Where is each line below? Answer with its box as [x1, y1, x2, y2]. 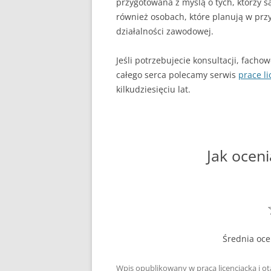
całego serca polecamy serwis [116, 69, 238, 80]
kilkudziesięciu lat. [116, 83, 191, 95]
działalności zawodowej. [116, 25, 214, 37]
